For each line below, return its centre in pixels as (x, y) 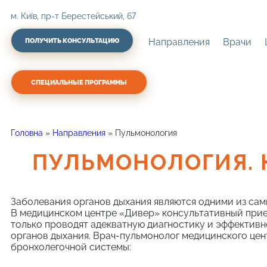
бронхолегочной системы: (71, 247)
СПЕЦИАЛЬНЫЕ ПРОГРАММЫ (79, 83)
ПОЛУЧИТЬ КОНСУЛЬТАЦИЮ (72, 41)
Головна (27, 133)
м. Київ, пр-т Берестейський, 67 (73, 16)
